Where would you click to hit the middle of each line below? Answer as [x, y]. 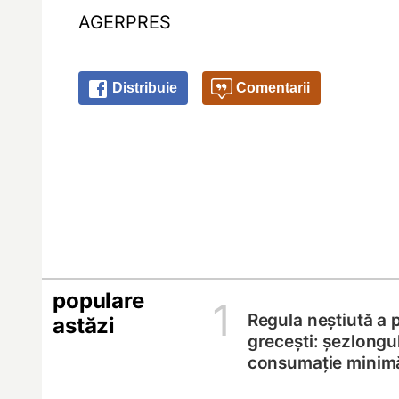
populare [98, 300]
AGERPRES [125, 22]
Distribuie [143, 88]
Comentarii [272, 88]
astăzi [84, 325]
